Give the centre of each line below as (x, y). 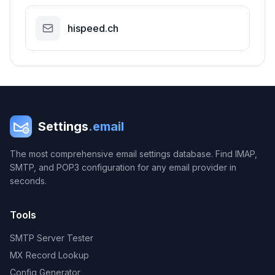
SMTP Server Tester (52, 238)
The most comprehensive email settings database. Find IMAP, (134, 154)
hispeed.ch (93, 28)
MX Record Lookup (49, 255)
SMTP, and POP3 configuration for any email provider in (123, 167)
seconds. (28, 181)
